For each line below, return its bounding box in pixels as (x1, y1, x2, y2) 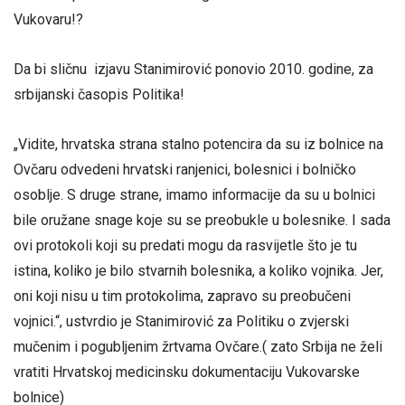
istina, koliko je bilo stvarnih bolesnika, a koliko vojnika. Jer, (14, 262, 383, 280)
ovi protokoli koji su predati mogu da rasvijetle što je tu (14, 237, 357, 255)
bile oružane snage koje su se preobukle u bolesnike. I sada (14, 212, 391, 230)
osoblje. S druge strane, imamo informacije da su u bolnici (14, 186, 375, 204)
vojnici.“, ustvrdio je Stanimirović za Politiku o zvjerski (14, 313, 349, 331)
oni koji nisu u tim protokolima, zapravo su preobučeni (14, 287, 351, 306)
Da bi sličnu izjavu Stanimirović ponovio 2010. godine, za (14, 61, 373, 79)
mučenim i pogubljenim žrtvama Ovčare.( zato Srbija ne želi (14, 338, 382, 356)
